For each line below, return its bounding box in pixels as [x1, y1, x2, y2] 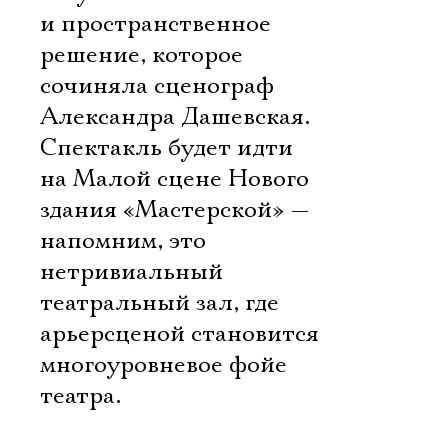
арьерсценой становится [40, 319, 319, 349]
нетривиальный [40, 257, 223, 287]
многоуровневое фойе [40, 350, 287, 380]
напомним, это [40, 226, 206, 256]
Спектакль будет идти [40, 133, 293, 163]
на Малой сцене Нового [40, 164, 309, 194]
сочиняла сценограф [40, 71, 274, 101]
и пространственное [40, 9, 271, 39]
